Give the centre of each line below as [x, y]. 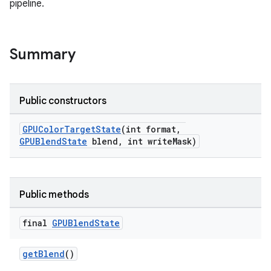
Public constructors [63, 101]
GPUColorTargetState [72, 129]
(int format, [153, 129]
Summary [43, 54]
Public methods [54, 195]
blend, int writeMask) [142, 141]
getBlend [44, 254]
